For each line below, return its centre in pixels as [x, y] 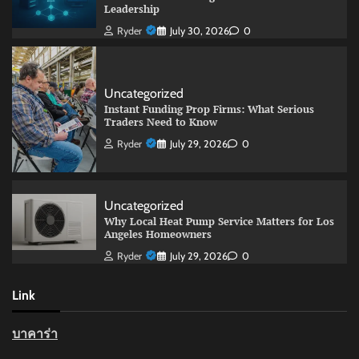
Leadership [131, 10]
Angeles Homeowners [157, 235]
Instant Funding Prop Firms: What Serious [209, 109]
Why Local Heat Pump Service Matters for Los [219, 222]
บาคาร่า [35, 334]
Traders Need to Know [160, 122]
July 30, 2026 [199, 31]
